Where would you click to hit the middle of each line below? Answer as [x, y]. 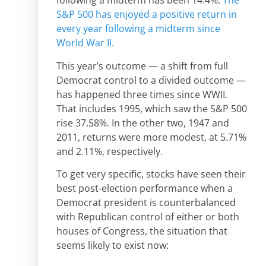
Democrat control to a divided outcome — [151, 80]
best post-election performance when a [145, 188]
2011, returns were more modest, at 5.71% [151, 137]
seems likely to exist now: [113, 245]
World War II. [85, 43]
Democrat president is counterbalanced [146, 202]
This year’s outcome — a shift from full [142, 66]
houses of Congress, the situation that [142, 231]
